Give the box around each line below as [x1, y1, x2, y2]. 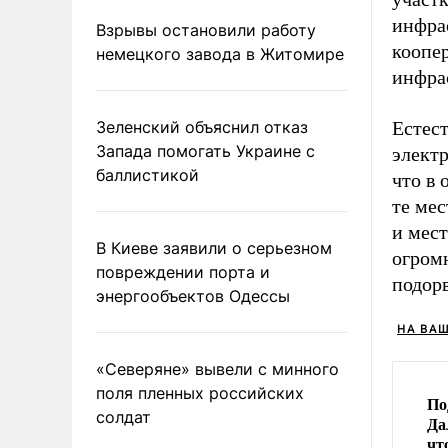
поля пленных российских [96, 382, 304, 403]
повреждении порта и [96, 261, 270, 282]
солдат [96, 406, 151, 427]
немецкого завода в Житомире [96, 43, 344, 64]
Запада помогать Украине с [96, 140, 315, 161]
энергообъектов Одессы [96, 285, 290, 306]
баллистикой [96, 164, 199, 185]
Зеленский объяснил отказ [96, 116, 308, 137]
